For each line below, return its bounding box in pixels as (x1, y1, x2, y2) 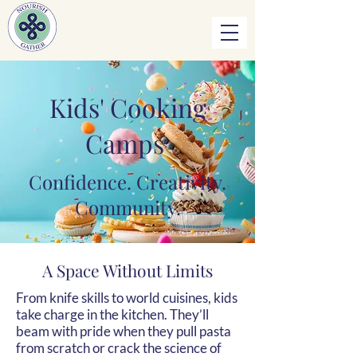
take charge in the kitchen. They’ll (16, 306, 209, 323)
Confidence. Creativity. (29, 169, 226, 194)
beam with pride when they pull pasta (16, 323, 231, 339)
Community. (74, 194, 181, 220)
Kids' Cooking (49, 90, 206, 124)
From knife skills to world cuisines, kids (16, 289, 237, 306)
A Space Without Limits (42, 259, 213, 281)
